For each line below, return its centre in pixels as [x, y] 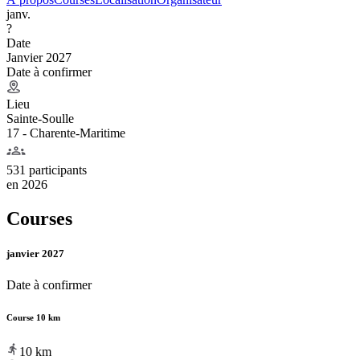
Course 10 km [33, 317]
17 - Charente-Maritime [66, 133]
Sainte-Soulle [40, 118]
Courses [39, 218]
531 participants [47, 170]
